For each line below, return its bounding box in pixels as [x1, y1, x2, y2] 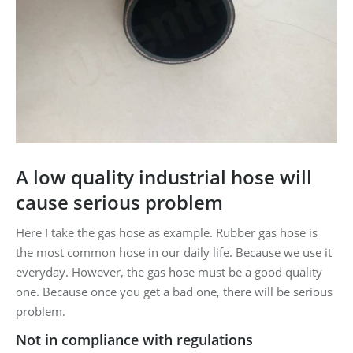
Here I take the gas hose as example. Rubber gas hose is [16, 224, 318, 240]
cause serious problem [16, 188, 223, 215]
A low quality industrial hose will [16, 163, 312, 190]
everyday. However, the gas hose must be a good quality [16, 263, 322, 280]
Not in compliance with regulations [16, 329, 253, 349]
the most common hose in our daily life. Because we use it [16, 243, 332, 260]
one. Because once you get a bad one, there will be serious [16, 283, 333, 299]
